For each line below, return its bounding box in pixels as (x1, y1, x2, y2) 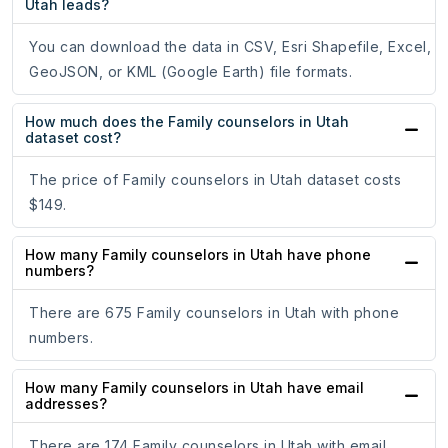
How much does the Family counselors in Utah (25, 113, 349, 131)
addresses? (25, 395, 107, 413)
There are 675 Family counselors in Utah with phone (29, 304, 399, 322)
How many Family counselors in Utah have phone (25, 246, 371, 264)
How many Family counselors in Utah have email (25, 379, 364, 397)
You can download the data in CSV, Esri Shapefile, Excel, (29, 38, 431, 56)
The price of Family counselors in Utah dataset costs (29, 171, 401, 189)
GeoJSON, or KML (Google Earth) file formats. (29, 63, 352, 81)
